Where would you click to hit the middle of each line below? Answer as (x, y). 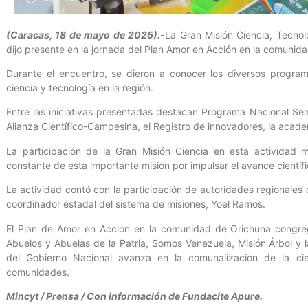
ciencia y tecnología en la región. (80, 87)
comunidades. (38, 272)
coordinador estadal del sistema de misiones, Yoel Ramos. (136, 204)
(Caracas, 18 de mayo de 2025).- (86, 34)
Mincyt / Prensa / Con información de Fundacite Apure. (134, 296)
